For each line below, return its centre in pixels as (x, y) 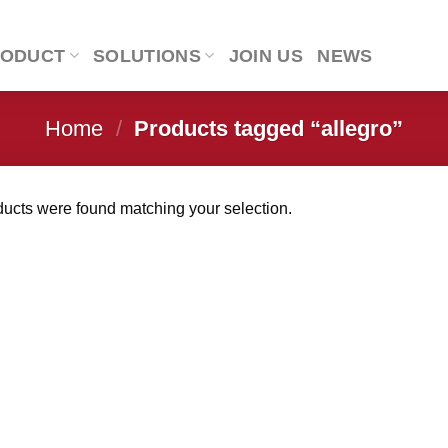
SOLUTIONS (147, 55)
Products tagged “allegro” (266, 128)
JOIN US (266, 55)
